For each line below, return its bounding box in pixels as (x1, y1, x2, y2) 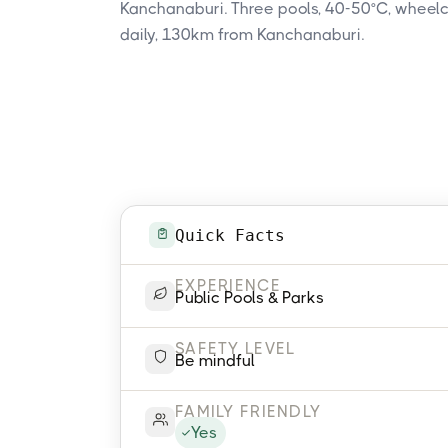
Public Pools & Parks (175, 288, 324, 307)
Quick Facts (175, 225, 285, 245)
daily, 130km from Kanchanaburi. (120, 25, 364, 44)
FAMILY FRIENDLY (175, 402, 322, 421)
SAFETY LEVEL (175, 339, 296, 358)
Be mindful (175, 351, 255, 370)
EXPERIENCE (175, 276, 281, 295)
